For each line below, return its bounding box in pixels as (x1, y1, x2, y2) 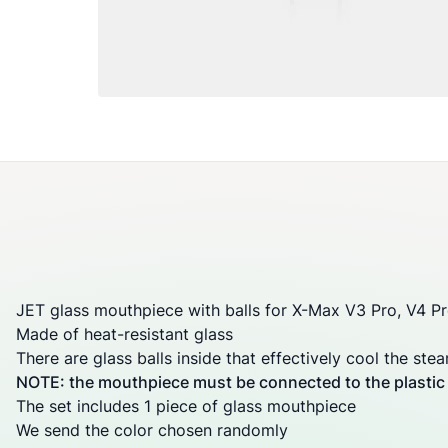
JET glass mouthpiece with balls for (16, 300, 292, 320)
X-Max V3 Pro (292, 300, 397, 320)
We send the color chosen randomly (16, 420, 288, 440)
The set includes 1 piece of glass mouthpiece (16, 396, 356, 416)
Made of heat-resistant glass (16, 324, 233, 344)
